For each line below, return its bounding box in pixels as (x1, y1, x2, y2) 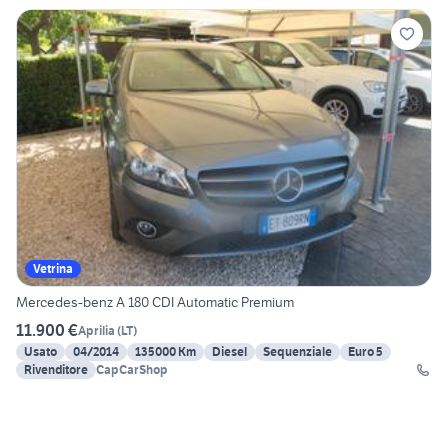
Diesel (212, 344, 247, 360)
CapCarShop (96, 362, 168, 378)
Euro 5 (348, 344, 383, 360)
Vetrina (33, 261, 73, 277)
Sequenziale (263, 344, 332, 360)
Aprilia (78, 322, 115, 338)
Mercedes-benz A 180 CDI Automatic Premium (16, 293, 294, 312)
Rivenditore (24, 362, 88, 378)
